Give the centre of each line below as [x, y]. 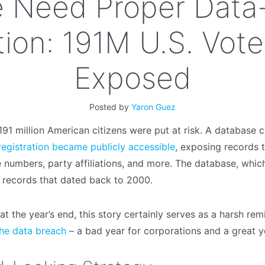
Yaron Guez [153, 107]
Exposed [132, 78]
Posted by [110, 107]
